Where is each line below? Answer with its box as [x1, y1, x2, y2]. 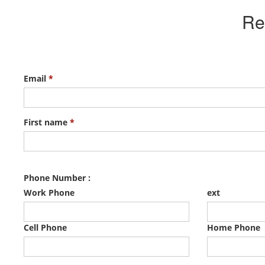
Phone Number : [24, 172, 91, 183]
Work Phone [24, 187, 75, 198]
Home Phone [206, 222, 260, 233]
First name [24, 117, 70, 128]
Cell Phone [24, 222, 67, 233]
